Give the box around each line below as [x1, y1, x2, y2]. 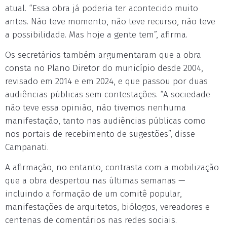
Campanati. [5, 142, 49, 153]
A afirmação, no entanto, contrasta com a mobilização [5, 162, 219, 173]
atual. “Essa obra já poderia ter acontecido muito [5, 3, 198, 14]
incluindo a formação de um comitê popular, [5, 188, 182, 199]
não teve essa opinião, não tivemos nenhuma [5, 102, 186, 113]
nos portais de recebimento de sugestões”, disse [5, 129, 195, 139]
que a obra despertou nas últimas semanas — [5, 175, 185, 186]
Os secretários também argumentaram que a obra [5, 50, 201, 60]
